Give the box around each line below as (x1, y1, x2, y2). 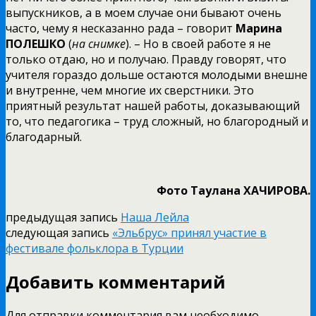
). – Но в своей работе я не (126, 35, 271, 51)
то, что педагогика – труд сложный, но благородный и (6, 113, 308, 129)
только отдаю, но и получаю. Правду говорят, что (6, 51, 286, 67)
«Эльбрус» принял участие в (112, 224, 267, 241)
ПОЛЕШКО (6, 35, 66, 51)
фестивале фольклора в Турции (6, 240, 183, 256)
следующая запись (6, 224, 112, 241)
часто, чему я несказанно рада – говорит (6, 20, 236, 36)
